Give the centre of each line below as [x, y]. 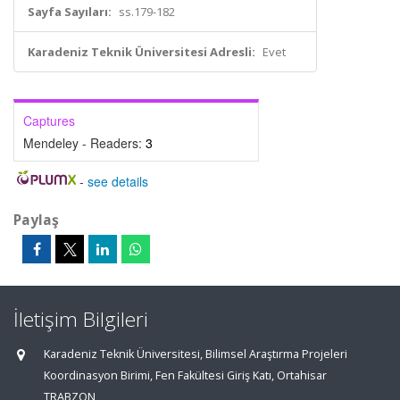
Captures [49, 121]
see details [117, 181]
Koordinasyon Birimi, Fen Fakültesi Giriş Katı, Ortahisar [185, 375]
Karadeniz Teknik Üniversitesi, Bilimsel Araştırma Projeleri [196, 354]
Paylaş [36, 220]
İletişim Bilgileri [81, 319]
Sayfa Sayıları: [70, 12]
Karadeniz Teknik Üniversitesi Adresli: [142, 52]
